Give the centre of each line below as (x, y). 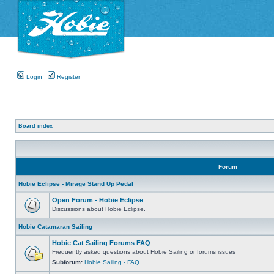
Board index (35, 126)
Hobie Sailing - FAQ (112, 262)
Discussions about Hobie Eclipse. (99, 209)
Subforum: (68, 262)
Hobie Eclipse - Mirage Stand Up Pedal (76, 183)
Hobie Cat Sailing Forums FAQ (101, 243)
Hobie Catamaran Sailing (55, 226)
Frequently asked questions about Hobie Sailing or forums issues (144, 251)
